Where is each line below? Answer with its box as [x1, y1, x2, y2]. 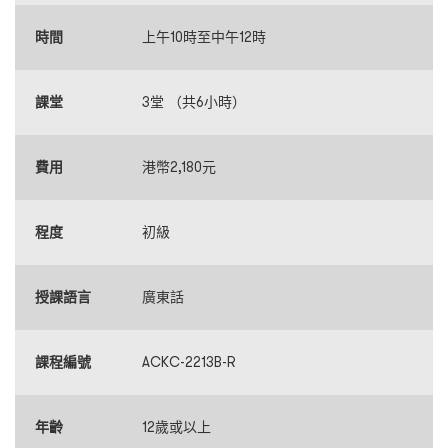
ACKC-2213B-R [142, 353, 236, 371]
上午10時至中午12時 [142, 28, 266, 46]
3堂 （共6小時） [142, 93, 246, 111]
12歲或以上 [142, 418, 211, 436]
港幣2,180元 [142, 158, 216, 176]
